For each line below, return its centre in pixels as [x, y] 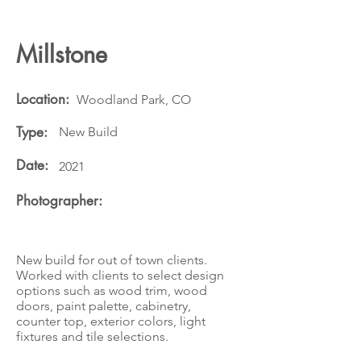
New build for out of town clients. [112, 260]
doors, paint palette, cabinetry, [104, 306]
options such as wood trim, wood [112, 290]
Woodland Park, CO [134, 100]
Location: [43, 99]
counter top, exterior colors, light [111, 321]
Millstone [62, 54]
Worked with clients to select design [120, 275]
